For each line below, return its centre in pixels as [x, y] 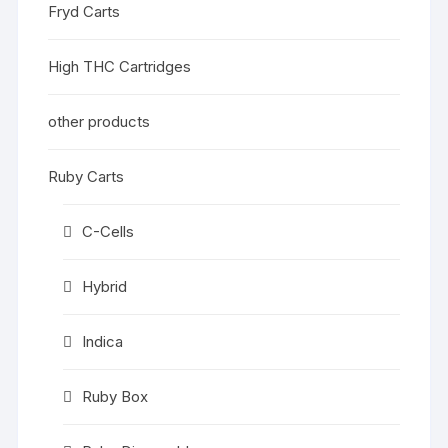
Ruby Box [115, 396]
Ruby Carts [86, 176]
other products [99, 121]
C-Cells [108, 231]
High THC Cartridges [120, 66]
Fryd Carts [84, 11]
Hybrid [105, 286]
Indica [103, 341]
